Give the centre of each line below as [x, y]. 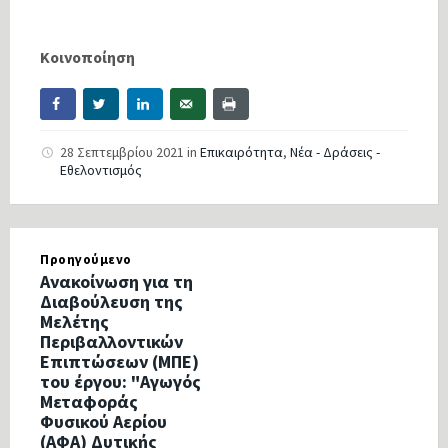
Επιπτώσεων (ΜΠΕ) [119, 362]
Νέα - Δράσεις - [335, 152]
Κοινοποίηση [87, 56]
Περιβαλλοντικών [111, 342]
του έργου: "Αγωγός [120, 382]
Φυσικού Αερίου [103, 422]
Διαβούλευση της [111, 302]
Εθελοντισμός [101, 170]
